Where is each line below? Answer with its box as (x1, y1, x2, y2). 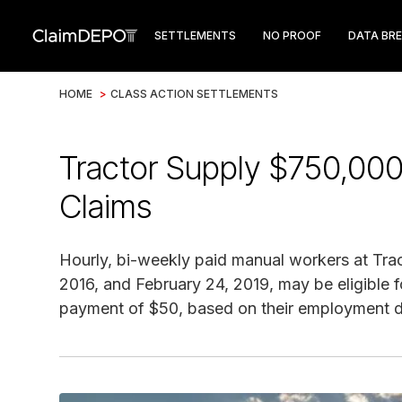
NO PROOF (263, 29, 321, 42)
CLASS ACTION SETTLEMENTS (110, 87, 278, 100)
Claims (59, 187, 152, 226)
